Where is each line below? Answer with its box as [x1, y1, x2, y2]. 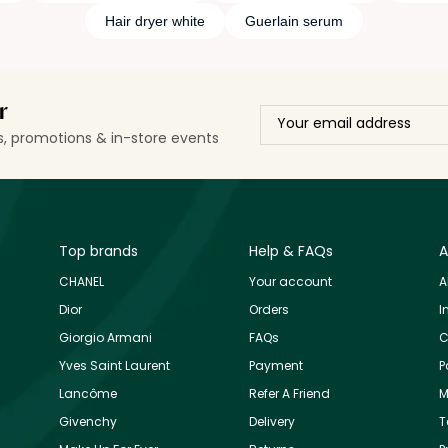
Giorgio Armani [59, 328, 152, 346]
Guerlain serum [245, 12, 343, 29]
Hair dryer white [105, 12, 205, 29]
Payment [249, 356, 303, 374]
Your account [249, 272, 332, 290]
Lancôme [59, 384, 117, 402]
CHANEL [59, 272, 104, 290]
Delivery [249, 412, 295, 430]
